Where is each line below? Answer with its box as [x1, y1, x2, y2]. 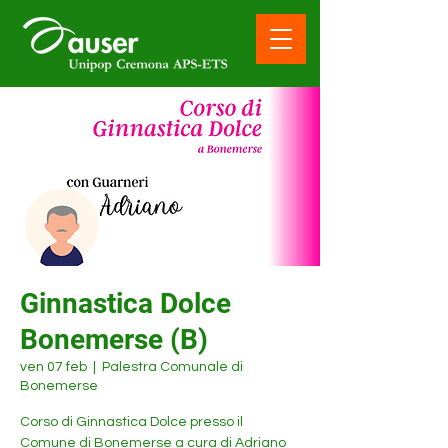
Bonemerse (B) [20, 323, 208, 356]
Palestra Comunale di [102, 360, 243, 374]
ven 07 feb [20, 360, 87, 374]
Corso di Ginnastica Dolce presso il [20, 415, 243, 429]
